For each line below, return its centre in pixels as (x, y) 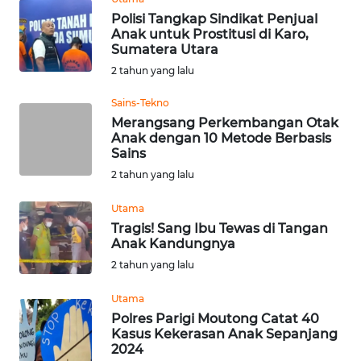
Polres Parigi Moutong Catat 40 (215, 318)
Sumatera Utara (165, 49)
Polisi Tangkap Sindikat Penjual (214, 19)
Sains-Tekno (140, 102)
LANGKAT (55, 322)
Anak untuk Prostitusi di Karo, (210, 34)
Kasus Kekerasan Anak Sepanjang (224, 334)
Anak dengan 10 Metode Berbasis (221, 138)
